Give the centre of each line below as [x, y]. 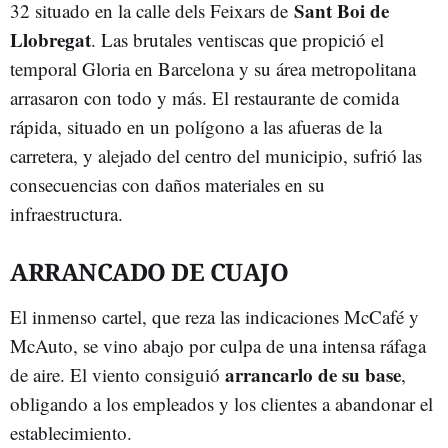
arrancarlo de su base [313, 374]
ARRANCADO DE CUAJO [149, 271]
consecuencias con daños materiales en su [167, 184]
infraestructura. [69, 213]
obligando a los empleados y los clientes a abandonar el [221, 403]
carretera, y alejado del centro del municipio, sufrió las [216, 155]
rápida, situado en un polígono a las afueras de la [196, 126]
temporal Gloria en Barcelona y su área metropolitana [213, 68]
